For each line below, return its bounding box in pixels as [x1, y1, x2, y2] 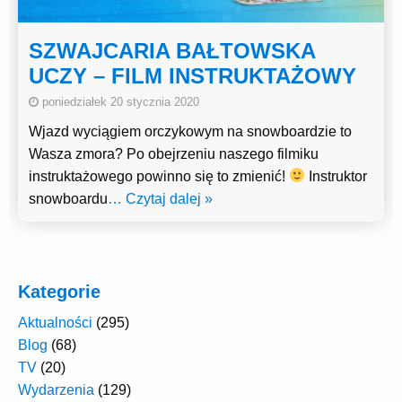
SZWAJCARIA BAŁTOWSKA [29, 38, 315, 63]
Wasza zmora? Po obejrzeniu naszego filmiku [29, 145, 319, 162]
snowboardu [29, 190, 108, 206]
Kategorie [18, 281, 100, 301]
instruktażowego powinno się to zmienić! [29, 168, 289, 184]
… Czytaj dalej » [108, 190, 213, 206]
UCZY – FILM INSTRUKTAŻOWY [29, 63, 356, 88]
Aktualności [18, 314, 92, 330]
